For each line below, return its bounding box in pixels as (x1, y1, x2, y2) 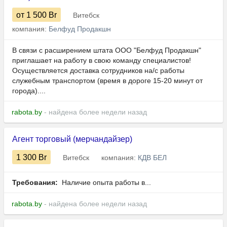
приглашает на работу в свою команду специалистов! (12, 56, 191, 65)
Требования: (12, 178, 58, 187)
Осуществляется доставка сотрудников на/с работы (12, 66, 184, 75)
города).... (12, 87, 46, 95)
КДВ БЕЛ (138, 154, 167, 162)
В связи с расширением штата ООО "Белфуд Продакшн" (12, 46, 201, 55)
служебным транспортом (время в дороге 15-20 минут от (12, 77, 203, 85)
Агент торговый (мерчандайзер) (12, 135, 132, 144)
